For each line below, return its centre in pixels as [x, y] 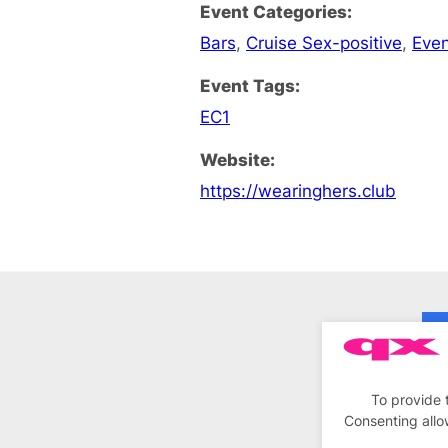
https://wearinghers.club [298, 190]
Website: [237, 159]
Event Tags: [250, 85]
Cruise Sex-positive [324, 42]
